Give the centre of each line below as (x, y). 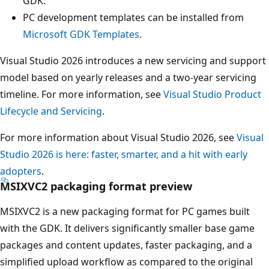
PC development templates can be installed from (133, 17)
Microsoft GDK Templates (81, 34)
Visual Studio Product (212, 94)
